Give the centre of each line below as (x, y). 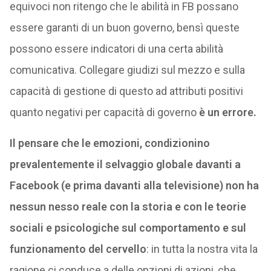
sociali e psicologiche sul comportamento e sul (128, 228)
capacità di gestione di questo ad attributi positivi (126, 91)
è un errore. (227, 112)
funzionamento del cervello (78, 249)
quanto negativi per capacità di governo (104, 112)
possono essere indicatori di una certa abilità (116, 49)
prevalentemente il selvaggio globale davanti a (125, 164)
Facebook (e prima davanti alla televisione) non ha (134, 185)
